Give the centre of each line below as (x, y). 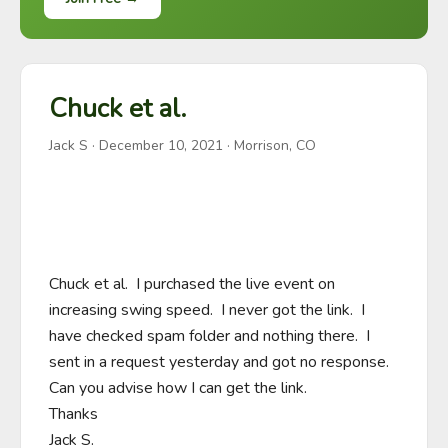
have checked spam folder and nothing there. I (209, 336)
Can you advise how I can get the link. (178, 388)
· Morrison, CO (269, 145)
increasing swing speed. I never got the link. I (207, 310)
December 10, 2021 (161, 145)
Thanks (73, 414)
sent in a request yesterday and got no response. (219, 362)
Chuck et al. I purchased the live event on (192, 284)
